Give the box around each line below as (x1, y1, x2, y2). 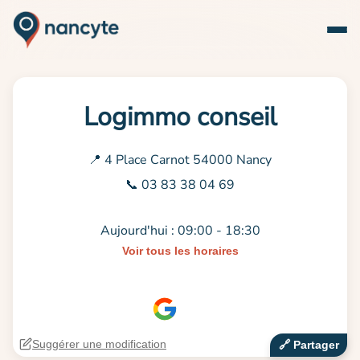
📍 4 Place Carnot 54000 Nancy (88, 151, 272, 169)
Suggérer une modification (32, 337, 166, 350)
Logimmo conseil (84, 100, 276, 134)
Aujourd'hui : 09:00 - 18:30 (100, 222, 260, 240)
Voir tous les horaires (121, 244, 239, 258)
